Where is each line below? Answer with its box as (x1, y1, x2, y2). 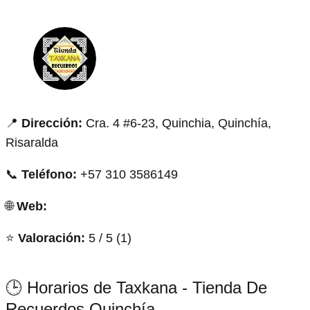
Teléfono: (21, 167, 77, 181)
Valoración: (18, 230, 85, 245)
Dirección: (21, 116, 82, 130)
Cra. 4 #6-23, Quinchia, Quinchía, (82, 116, 271, 130)
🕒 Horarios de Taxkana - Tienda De (6, 277, 267, 297)
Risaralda (6, 135, 58, 149)
